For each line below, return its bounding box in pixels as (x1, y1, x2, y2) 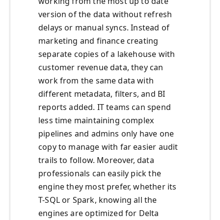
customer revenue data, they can (38, 62, 164, 73)
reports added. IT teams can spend (38, 102, 171, 113)
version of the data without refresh (38, 9, 172, 20)
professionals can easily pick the (38, 168, 161, 179)
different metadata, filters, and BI (38, 88, 165, 100)
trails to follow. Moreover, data (38, 155, 154, 166)
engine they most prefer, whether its (38, 181, 177, 192)
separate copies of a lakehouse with (38, 49, 175, 60)
